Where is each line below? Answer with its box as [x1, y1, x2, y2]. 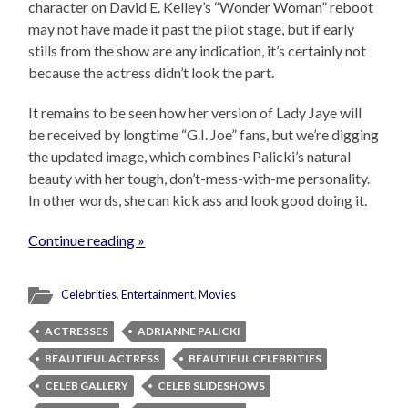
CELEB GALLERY [45, 378, 129, 393]
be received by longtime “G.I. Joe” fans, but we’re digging [28, 125, 380, 143]
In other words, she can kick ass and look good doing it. [28, 190, 368, 209]
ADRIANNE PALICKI [138, 323, 241, 338]
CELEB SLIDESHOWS [158, 378, 266, 393]
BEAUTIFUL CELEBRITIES [189, 351, 322, 365]
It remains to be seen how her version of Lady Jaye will [28, 103, 362, 121]
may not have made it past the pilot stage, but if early [28, 19, 355, 37]
